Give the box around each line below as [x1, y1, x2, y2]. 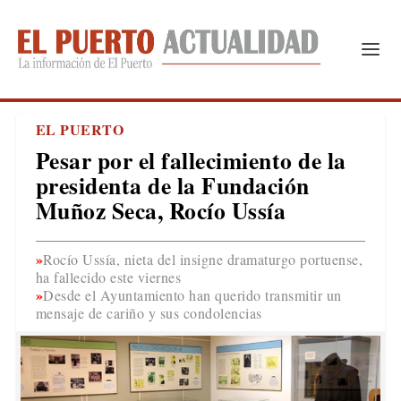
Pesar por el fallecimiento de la [35, 143, 346, 177]
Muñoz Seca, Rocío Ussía [35, 193, 286, 227]
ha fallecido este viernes [35, 268, 182, 286]
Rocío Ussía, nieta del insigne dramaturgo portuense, [43, 250, 363, 269]
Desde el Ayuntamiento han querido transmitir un [43, 286, 342, 304]
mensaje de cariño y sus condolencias [35, 303, 262, 322]
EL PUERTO [35, 119, 124, 140]
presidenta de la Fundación [35, 168, 310, 202]
